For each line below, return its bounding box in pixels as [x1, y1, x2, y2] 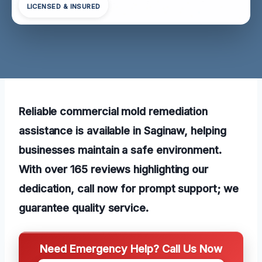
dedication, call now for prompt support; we [19, 181, 239, 195]
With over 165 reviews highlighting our [19, 162, 208, 175]
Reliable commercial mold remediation [19, 104, 208, 118]
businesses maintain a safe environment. [19, 143, 222, 156]
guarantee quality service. [19, 201, 149, 214]
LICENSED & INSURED [26, 2, 101, 11]
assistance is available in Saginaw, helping [19, 123, 226, 137]
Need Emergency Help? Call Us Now [40, 242, 222, 255]
